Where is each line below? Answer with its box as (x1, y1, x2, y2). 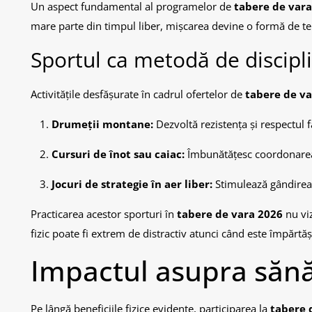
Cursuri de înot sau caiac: (52, 146, 185, 161)
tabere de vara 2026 (177, 206, 283, 221)
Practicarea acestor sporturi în (31, 206, 177, 221)
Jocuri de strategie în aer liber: (52, 176, 212, 191)
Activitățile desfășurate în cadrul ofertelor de (31, 86, 245, 101)
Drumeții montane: (52, 116, 153, 131)
